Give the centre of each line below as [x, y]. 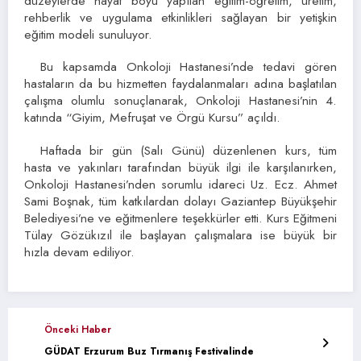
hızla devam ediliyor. [79, 251]
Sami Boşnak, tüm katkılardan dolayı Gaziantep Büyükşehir [180, 201]
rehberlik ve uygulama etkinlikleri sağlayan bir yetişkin [180, 18]
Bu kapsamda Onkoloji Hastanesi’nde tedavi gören [189, 67]
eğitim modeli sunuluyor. [88, 35]
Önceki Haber [78, 329]
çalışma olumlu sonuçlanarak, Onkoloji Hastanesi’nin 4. [180, 101]
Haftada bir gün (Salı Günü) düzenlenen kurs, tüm [189, 150]
